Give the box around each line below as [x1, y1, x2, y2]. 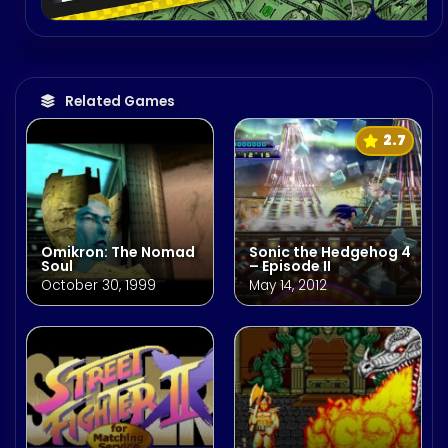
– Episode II [249, 256, 331, 277]
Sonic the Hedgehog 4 [249, 242, 411, 263]
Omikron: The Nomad [41, 242, 195, 263]
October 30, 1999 [41, 276, 156, 296]
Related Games [65, 92, 175, 112]
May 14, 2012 [249, 276, 327, 296]
